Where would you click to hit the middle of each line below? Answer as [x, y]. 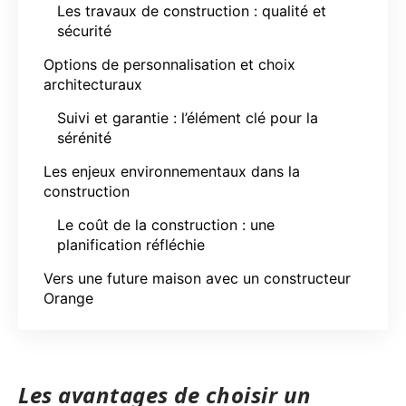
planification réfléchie [131, 244]
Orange [68, 298]
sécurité [84, 30]
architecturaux [93, 84]
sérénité [84, 137]
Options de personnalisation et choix [169, 64]
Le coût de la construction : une [166, 224]
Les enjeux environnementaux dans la [172, 171]
